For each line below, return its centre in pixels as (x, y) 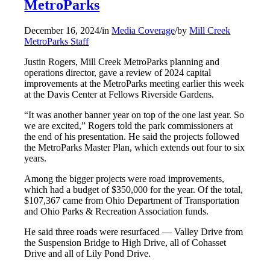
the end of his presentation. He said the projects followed (132, 137)
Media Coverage (143, 31)
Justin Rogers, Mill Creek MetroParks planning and (122, 62)
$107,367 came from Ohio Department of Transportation (132, 201)
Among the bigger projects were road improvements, (124, 179)
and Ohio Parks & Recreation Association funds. (117, 212)
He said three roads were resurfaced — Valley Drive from (134, 232)
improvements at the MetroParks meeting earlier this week (134, 84)
